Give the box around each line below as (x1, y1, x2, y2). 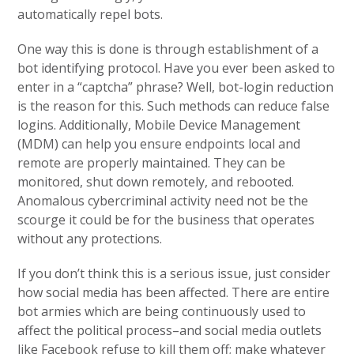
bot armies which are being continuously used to (17, 303, 307, 320)
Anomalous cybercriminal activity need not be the (17, 192, 309, 209)
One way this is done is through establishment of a (17, 40, 319, 58)
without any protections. (17, 230, 163, 247)
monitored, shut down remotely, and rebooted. (17, 173, 295, 190)
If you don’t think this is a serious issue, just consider (17, 265, 331, 282)
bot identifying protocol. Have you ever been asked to (17, 59, 336, 77)
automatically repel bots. (17, 6, 164, 23)
